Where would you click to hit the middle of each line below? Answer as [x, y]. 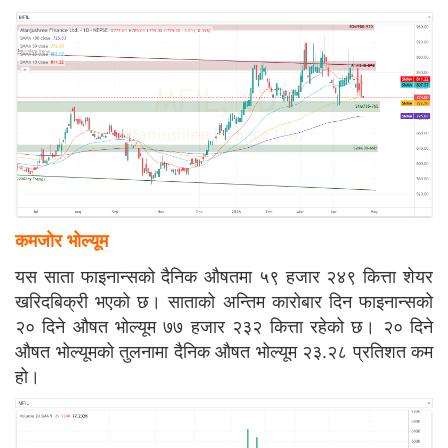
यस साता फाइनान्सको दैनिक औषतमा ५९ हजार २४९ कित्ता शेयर [224, 274]
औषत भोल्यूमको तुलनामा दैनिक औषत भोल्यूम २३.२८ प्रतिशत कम [224, 349]
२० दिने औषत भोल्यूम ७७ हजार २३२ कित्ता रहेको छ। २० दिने [224, 324]
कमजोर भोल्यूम [61, 239]
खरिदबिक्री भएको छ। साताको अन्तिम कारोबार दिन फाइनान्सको [224, 299]
